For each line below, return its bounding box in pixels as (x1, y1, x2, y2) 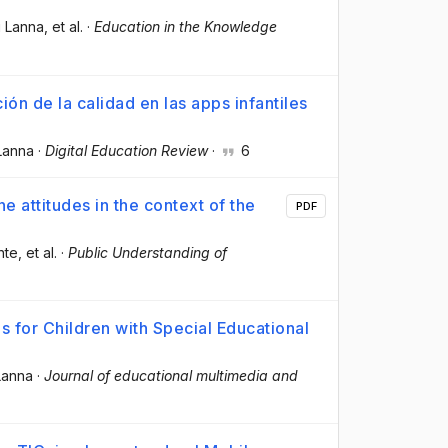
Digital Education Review (45, 141, 208, 159)
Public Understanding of (68, 243, 227, 261)
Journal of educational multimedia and (44, 366, 298, 384)
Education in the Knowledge (94, 18, 277, 36)
